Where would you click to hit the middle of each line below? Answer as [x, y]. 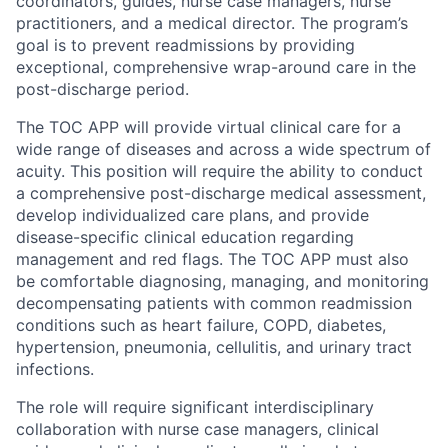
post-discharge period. [102, 89]
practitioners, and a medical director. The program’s [212, 23]
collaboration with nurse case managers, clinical [197, 429]
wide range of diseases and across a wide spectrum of [223, 149]
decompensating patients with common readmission [214, 303]
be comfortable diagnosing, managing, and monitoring [222, 281]
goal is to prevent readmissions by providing [185, 45]
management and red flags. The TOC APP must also [212, 259]
